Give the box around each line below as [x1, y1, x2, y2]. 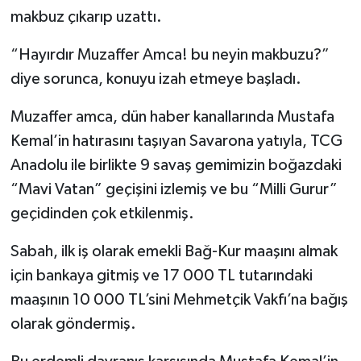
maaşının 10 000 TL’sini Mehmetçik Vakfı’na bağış [10, 291, 348, 308]
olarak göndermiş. [10, 315, 136, 332]
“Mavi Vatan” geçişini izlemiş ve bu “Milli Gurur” [10, 180, 338, 197]
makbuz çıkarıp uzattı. [10, 8, 162, 25]
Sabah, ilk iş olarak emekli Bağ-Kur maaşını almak [10, 243, 338, 259]
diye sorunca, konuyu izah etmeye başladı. [10, 70, 301, 87]
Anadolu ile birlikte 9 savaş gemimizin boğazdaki [10, 156, 342, 173]
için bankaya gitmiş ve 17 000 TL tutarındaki [10, 267, 313, 284]
